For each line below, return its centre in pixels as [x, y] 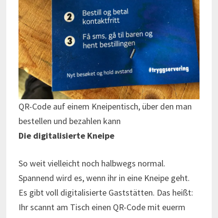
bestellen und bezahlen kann [69, 121]
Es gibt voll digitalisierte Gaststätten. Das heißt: [106, 192]
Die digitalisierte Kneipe [66, 135]
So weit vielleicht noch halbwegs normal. [92, 163]
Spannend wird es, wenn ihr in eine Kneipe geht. [104, 178]
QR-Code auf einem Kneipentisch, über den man [105, 106]
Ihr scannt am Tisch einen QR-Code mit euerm [102, 207]
